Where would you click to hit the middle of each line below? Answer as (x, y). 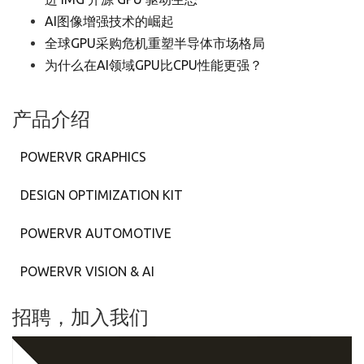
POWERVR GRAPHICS (83, 157)
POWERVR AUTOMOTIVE (96, 233)
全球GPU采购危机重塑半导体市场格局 (155, 43)
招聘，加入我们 (80, 317)
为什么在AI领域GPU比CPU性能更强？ (154, 65)
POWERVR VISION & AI (87, 271)
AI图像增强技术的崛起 (109, 21)
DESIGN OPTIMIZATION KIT (102, 195)
